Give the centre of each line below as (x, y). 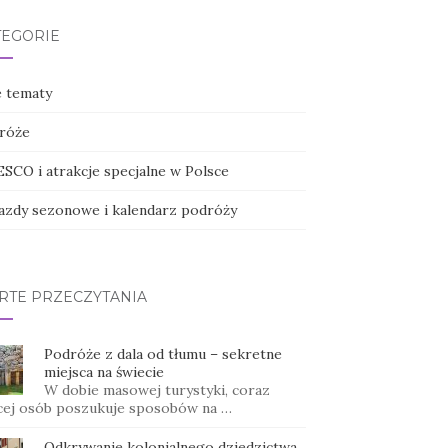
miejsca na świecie (103, 372)
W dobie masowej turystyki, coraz (156, 390)
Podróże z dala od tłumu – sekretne (162, 354)
